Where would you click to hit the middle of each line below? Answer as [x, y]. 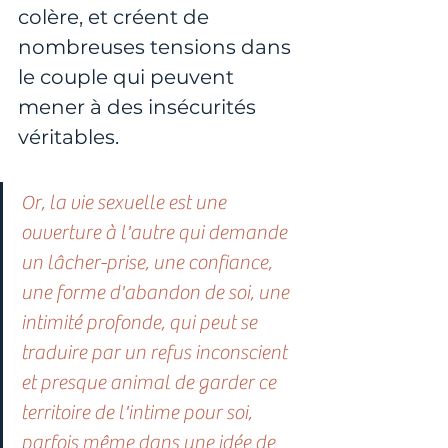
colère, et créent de [116, 17]
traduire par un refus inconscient [156, 353]
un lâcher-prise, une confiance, [148, 263]
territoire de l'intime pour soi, [138, 413]
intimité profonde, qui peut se [141, 323]
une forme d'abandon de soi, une [157, 293]
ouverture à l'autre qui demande [156, 233]
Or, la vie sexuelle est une [125, 203]
